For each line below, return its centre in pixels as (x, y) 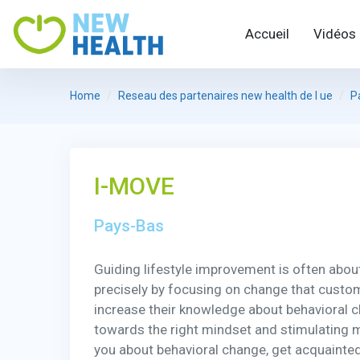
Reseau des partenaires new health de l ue (225, 95)
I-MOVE (134, 186)
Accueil (267, 34)
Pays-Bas (129, 225)
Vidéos (335, 34)
